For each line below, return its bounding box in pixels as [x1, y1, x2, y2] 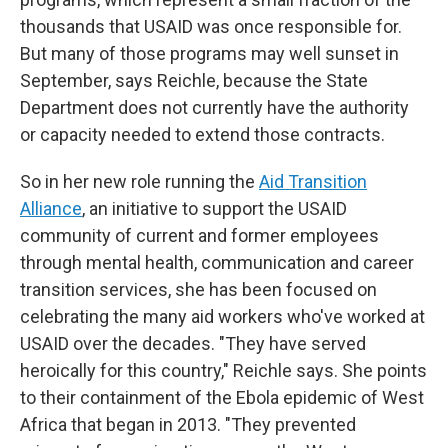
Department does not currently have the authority [20, 97, 409, 118]
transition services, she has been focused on [20, 279, 377, 300]
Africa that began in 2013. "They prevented [20, 414, 356, 435]
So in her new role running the [20, 171, 259, 192]
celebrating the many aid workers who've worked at [20, 306, 425, 327]
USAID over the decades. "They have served [20, 333, 366, 354]
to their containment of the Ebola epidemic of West [20, 387, 424, 408]
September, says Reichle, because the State [20, 70, 368, 91]
